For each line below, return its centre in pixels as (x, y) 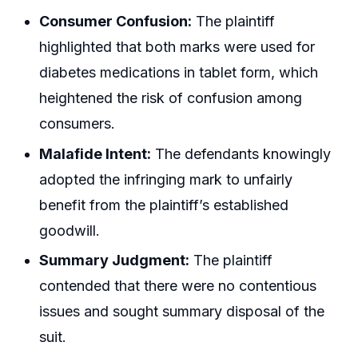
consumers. (78, 124)
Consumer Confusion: (116, 22)
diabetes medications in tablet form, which (179, 73)
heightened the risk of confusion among (171, 98)
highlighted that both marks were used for (177, 47)
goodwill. (70, 230)
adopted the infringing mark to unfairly (166, 179)
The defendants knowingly (241, 153)
